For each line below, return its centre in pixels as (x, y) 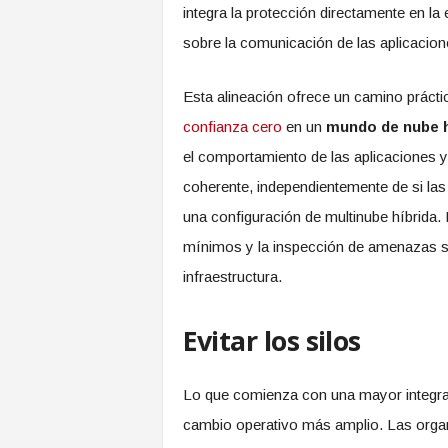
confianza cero (232, 126)
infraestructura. (232, 276)
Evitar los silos (271, 340)
